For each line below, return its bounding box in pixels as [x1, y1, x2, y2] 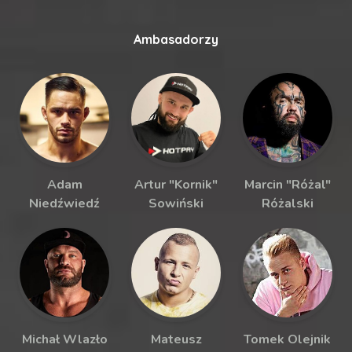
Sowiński [148, 195, 203, 213]
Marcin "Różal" [244, 176, 331, 194]
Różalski [261, 195, 313, 213]
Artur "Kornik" [134, 176, 218, 194]
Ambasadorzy [134, 31, 218, 48]
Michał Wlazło [21, 331, 108, 349]
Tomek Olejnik [244, 331, 332, 349]
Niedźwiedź [29, 195, 101, 213]
